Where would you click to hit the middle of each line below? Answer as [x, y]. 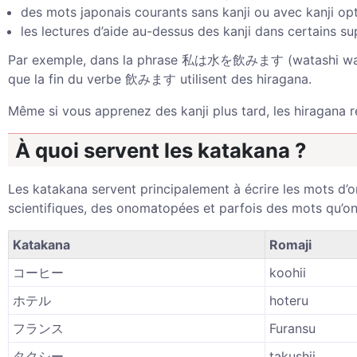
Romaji [290, 245]
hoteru [289, 300]
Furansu [292, 328]
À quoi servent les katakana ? [161, 150]
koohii [288, 273]
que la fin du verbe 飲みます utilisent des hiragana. [160, 79]
